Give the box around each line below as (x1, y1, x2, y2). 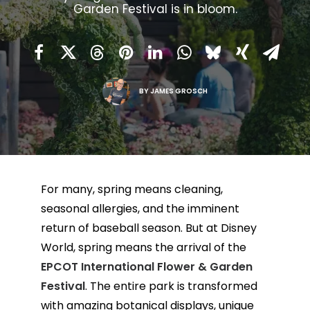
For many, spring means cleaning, (40, 181, 223, 197)
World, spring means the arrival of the (40, 239, 246, 255)
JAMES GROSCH (150, 85, 208, 96)
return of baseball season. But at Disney (40, 220, 257, 236)
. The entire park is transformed (84, 278, 257, 294)
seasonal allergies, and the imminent (40, 201, 239, 217)
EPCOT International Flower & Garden (40, 259, 253, 275)
